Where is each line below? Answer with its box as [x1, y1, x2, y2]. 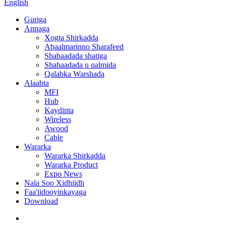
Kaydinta [44, 106, 74, 115]
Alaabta [24, 79, 49, 87]
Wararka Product [44, 160, 98, 169]
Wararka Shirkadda [44, 151, 105, 160]
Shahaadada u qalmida [44, 61, 116, 69]
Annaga [24, 24, 49, 33]
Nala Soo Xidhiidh [24, 179, 84, 187]
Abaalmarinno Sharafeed [44, 42, 124, 51]
